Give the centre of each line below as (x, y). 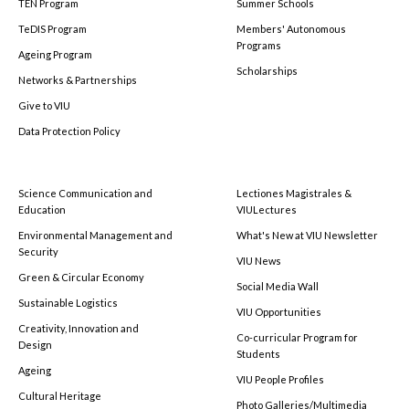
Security (38, 251)
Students (258, 353)
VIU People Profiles (280, 379)
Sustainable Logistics (68, 302)
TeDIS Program (52, 28)
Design (35, 344)
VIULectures (267, 209)
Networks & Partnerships (78, 79)
